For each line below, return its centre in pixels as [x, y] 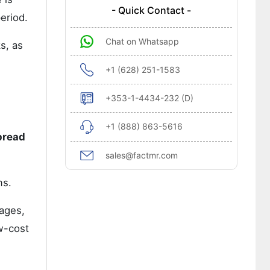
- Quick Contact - [151, 10]
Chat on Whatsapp [142, 41]
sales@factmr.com [141, 155]
